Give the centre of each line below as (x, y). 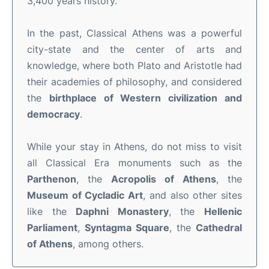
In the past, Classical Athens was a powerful (134, 33)
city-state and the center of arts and (134, 49)
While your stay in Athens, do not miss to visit (134, 146)
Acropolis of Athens (164, 179)
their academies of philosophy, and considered (134, 81)
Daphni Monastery (122, 211)
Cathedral (219, 227)
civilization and (205, 98)
